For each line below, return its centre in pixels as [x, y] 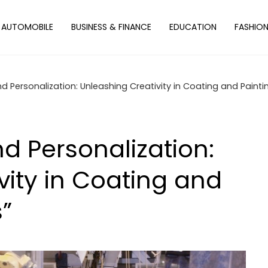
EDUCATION [193, 27]
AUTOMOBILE [28, 27]
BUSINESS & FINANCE [112, 27]
